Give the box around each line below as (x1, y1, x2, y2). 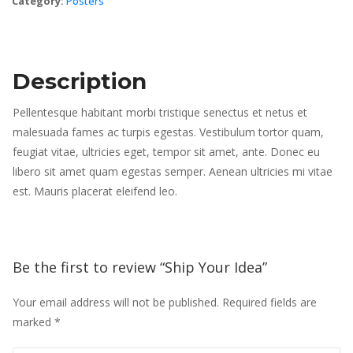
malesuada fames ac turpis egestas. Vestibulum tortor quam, (13, 124, 324, 140)
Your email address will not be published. (13, 295, 219, 310)
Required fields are (222, 295, 317, 310)
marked (13, 314, 54, 330)
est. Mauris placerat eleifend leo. (13, 184, 177, 199)
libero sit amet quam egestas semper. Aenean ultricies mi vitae (13, 164, 333, 180)
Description (13, 68, 147, 95)
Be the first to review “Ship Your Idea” (13, 258, 267, 277)
